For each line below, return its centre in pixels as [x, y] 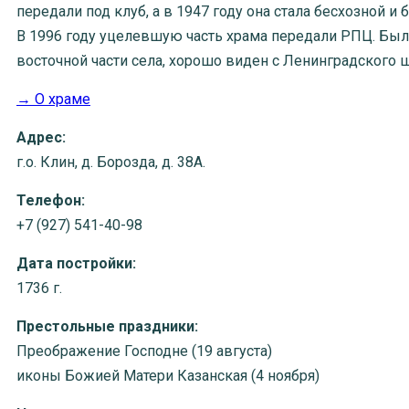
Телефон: [51, 201]
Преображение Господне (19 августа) [144, 351]
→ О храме [53, 100]
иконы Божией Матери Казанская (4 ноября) [168, 376]
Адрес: [41, 138]
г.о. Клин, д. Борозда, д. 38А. [111, 163]
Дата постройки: [76, 264]
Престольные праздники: [107, 327]
